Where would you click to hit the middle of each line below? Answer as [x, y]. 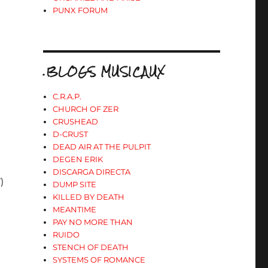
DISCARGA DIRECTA [92, 172]
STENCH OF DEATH [91, 247]
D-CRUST [71, 134]
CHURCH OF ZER [86, 109]
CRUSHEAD [76, 121]
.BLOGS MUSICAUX [104, 71]
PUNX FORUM [80, 10]
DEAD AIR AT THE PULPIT [102, 147]
